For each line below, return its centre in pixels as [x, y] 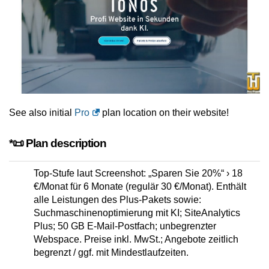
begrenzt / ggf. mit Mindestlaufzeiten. [111, 253]
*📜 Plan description [58, 144]
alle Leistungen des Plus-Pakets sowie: [117, 200]
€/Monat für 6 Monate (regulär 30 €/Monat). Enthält [140, 187]
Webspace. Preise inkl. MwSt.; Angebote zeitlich [136, 240]
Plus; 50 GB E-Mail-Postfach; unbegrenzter [125, 226]
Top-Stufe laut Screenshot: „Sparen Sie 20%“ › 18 [138, 174]
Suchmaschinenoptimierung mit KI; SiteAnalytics [137, 213]
